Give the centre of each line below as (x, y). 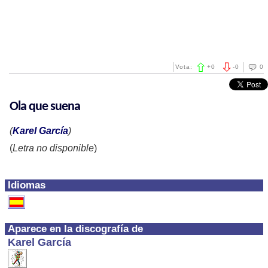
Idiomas (27, 185)
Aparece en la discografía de (75, 229)
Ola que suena (45, 107)
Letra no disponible (53, 148)
